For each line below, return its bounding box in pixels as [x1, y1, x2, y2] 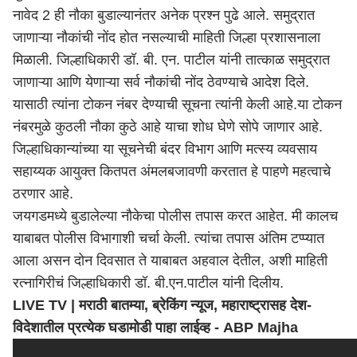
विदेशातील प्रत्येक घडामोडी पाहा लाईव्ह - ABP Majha [13, 320, 298, 335]
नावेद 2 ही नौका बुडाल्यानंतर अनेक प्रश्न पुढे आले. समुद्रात [13, 7, 315, 23]
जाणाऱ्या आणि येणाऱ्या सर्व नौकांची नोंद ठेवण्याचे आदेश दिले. [13, 74, 309, 90]
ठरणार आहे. [13, 186, 73, 202]
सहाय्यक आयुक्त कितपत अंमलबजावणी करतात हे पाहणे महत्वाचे [13, 163, 331, 179]
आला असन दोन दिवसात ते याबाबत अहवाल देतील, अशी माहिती [13, 253, 328, 269]
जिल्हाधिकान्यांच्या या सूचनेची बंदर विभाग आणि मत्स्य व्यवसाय [13, 141, 317, 157]
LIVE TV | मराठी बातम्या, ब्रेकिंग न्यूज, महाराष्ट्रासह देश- [13, 297, 312, 313]
